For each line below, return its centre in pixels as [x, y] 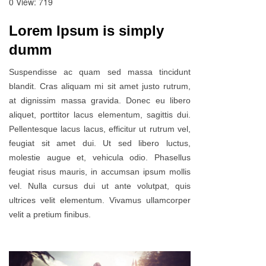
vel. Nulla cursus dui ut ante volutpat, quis [100, 186]
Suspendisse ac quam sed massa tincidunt [100, 72]
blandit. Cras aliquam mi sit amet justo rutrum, [100, 86]
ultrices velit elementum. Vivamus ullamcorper [100, 200]
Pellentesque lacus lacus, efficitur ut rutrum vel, [100, 129]
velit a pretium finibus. [50, 215]
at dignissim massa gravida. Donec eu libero [100, 101]
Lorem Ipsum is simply [86, 31]
